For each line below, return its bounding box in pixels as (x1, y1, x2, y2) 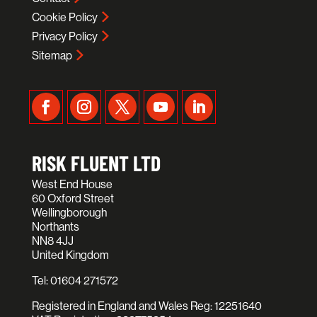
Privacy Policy (31, 30, 98, 44)
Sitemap (31, 49, 72, 63)
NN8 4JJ (31, 234, 74, 248)
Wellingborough (31, 206, 107, 220)
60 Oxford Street (31, 192, 114, 206)
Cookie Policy (31, 11, 98, 25)
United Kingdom (31, 248, 109, 263)
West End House (31, 178, 113, 192)
